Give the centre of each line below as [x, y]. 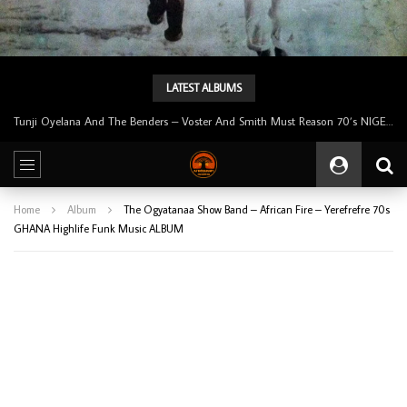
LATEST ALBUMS [203, 87]
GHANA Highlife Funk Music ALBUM [99, 228]
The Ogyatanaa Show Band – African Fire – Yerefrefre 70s [257, 209]
